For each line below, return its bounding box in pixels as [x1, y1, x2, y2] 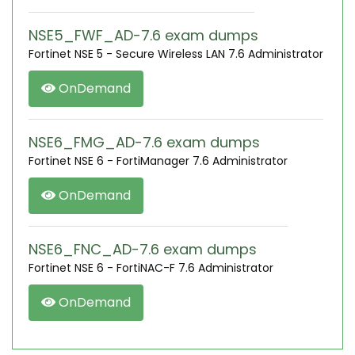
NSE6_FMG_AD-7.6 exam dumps [29, 132, 260, 152]
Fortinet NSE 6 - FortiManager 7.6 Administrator [29, 153, 288, 169]
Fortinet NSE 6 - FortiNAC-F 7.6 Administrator [29, 260, 273, 276]
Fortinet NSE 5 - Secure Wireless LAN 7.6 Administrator [29, 46, 323, 62]
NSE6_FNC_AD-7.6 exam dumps [29, 239, 257, 259]
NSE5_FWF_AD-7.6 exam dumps [29, 25, 258, 45]
